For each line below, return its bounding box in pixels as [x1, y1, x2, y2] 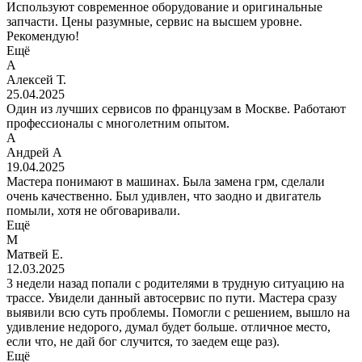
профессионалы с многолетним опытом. [6, 116, 229, 131]
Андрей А [6, 145, 62, 160]
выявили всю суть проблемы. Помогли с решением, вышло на [6, 305, 350, 320]
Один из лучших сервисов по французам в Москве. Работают [6, 102, 346, 116]
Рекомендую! [6, 29, 79, 44]
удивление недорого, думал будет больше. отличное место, [6, 320, 330, 335]
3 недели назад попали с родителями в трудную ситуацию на [6, 276, 344, 291]
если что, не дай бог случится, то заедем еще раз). [6, 335, 280, 349]
